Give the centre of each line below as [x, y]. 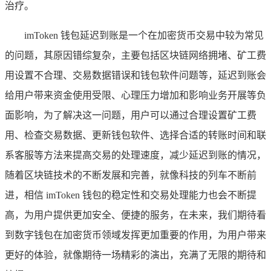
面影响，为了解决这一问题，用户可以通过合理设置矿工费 [131, 116]
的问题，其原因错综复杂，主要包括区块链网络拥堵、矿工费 [135, 56]
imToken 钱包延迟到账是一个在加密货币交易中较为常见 [144, 36]
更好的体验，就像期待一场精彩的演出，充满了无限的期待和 [135, 255]
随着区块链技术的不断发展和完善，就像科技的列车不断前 [131, 175]
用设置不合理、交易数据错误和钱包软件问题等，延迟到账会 [135, 76]
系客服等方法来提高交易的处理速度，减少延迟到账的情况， [135, 155]
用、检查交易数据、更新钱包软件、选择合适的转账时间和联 [135, 135]
